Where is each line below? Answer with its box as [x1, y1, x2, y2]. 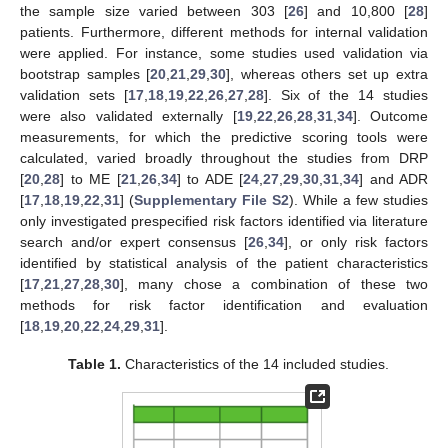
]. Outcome [352, 107, 429, 124]
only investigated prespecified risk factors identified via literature [20, 212, 428, 229]
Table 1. [67, 355, 121, 372]
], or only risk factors [284, 233, 428, 250]
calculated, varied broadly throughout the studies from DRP [20, 149, 428, 166]
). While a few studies [289, 191, 428, 208]
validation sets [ [20, 86, 128, 103]
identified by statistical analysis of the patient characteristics [20, 254, 428, 271]
